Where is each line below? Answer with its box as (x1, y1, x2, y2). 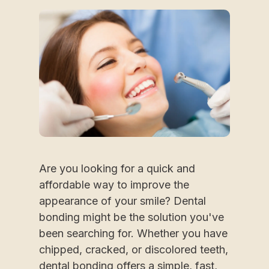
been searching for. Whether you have (39, 227, 228, 240)
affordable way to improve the (39, 178, 189, 192)
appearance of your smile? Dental (39, 195, 206, 208)
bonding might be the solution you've (39, 211, 224, 224)
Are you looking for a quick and (39, 162, 195, 175)
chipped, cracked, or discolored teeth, (39, 243, 228, 256)
